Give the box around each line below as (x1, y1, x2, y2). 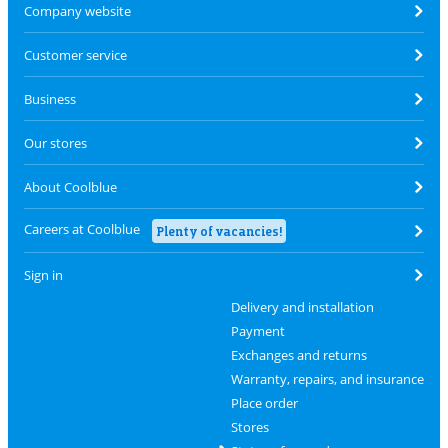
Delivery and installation (230, 298, 374, 316)
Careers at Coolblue (24, 219, 140, 238)
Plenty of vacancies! (156, 222, 282, 239)
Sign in (24, 266, 63, 284)
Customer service (24, 45, 127, 64)
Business (24, 89, 76, 108)
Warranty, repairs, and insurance (230, 370, 424, 388)
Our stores (24, 133, 87, 152)
